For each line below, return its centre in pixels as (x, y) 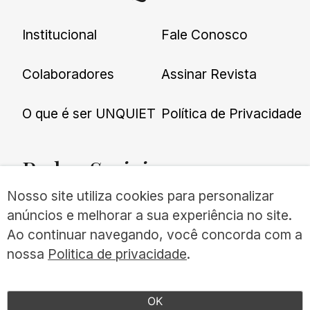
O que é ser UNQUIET (89, 113)
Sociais (122, 169)
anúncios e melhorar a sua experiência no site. (149, 216)
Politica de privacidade (117, 254)
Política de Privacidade (232, 113)
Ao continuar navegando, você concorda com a (155, 235)
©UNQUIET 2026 (68, 274)
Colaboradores (69, 74)
